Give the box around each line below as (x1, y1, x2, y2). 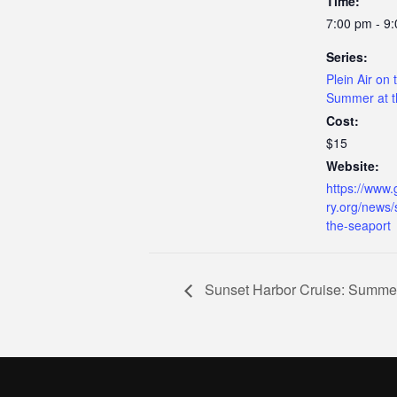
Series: (326, 47, 368, 66)
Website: (326, 156, 379, 175)
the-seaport (326, 215, 391, 234)
